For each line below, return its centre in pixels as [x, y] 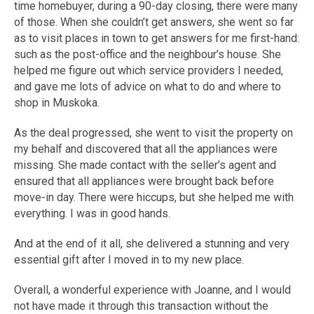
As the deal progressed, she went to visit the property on [153, 133]
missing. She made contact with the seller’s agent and [145, 165]
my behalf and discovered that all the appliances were [146, 149]
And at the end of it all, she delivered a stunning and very [152, 244]
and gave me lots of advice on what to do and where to [148, 87]
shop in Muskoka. [57, 103]
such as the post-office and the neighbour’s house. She [148, 55]
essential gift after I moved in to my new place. [129, 260]
